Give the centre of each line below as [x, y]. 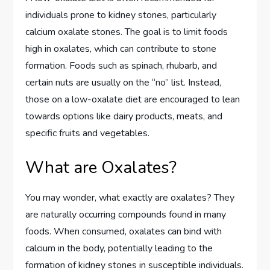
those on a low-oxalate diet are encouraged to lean [133, 99]
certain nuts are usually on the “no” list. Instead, [124, 82]
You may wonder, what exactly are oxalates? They [130, 197]
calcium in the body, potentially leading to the [119, 248]
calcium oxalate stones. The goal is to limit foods [127, 32]
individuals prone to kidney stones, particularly [121, 15]
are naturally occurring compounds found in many [126, 214]
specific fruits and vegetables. [88, 133]
